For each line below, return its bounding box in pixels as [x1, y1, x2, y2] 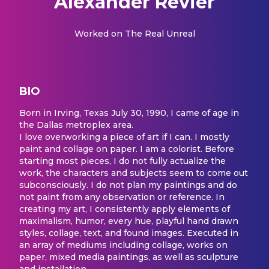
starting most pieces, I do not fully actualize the [19, 155, 226, 166]
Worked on [74, 28, 122, 39]
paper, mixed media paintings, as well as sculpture [19, 251, 238, 262]
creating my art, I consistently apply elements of [19, 203, 230, 214]
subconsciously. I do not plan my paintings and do [19, 179, 237, 190]
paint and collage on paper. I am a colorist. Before [19, 143, 234, 154]
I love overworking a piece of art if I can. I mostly [19, 131, 229, 142]
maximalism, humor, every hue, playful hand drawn [19, 215, 238, 226]
